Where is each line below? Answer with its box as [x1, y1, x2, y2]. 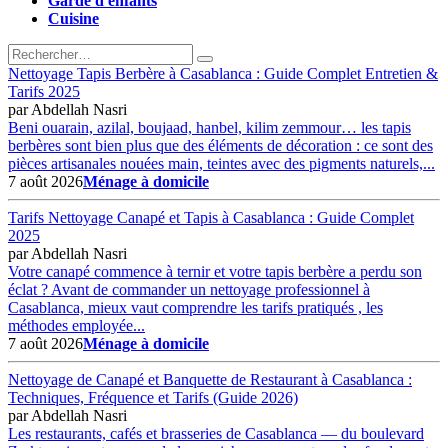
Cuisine [48, 9, 99, 27]
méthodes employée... [8, 316, 145, 334]
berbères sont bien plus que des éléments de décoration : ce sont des [8, 136, 433, 154]
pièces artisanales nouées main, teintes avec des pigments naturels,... [8, 154, 435, 172]
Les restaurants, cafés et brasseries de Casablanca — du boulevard [8, 424, 424, 442]
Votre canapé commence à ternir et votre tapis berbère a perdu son [8, 262, 422, 280]
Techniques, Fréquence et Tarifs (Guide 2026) [8, 388, 298, 406]
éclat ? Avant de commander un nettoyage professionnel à [8, 280, 370, 298]
